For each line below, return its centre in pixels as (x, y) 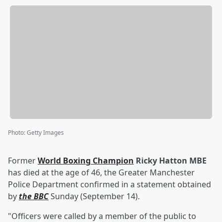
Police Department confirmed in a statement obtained (110, 185)
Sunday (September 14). (94, 196)
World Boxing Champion (86, 161)
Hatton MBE (183, 161)
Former (23, 161)
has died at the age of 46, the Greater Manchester (101, 173)
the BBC (34, 196)
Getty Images (45, 133)
